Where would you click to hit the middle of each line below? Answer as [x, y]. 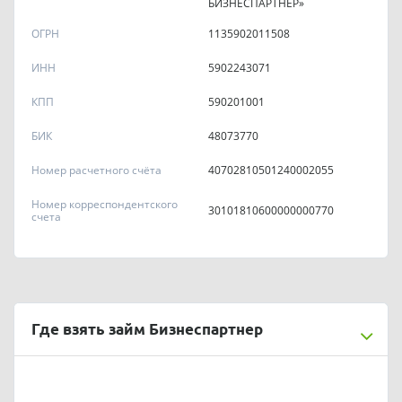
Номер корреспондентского [105, 204]
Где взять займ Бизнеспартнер [148, 328]
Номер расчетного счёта [97, 170]
